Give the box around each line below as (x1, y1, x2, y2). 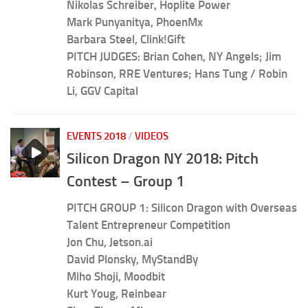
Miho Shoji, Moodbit (67, 269, 165, 283)
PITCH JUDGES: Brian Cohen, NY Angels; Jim (67, 49, 281, 63)
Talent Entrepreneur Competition (67, 217, 230, 232)
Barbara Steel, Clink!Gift (67, 32, 185, 46)
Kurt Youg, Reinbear (67, 286, 166, 300)
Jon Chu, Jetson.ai (67, 234, 153, 249)
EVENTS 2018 (67, 129, 126, 142)
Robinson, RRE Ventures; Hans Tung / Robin (67, 66, 287, 80)
